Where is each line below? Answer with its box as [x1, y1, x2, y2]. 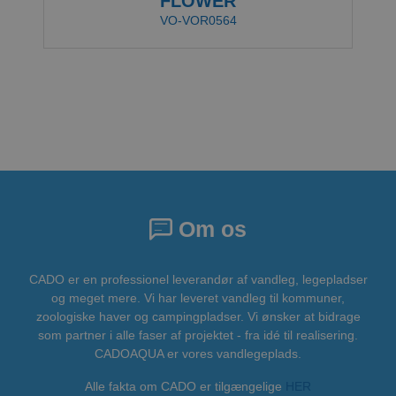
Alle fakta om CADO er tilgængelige [85, 378, 282, 393]
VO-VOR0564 [159, 13, 237, 28]
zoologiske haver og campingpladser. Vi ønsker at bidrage [35, 308, 361, 324]
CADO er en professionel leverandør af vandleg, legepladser [28, 271, 368, 286]
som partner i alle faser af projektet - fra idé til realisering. [38, 327, 358, 342]
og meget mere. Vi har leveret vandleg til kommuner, [51, 290, 345, 305]
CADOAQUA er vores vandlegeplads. [95, 346, 301, 361]
